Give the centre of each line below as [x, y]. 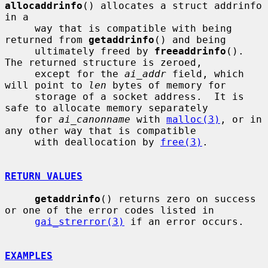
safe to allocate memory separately [106, 108]
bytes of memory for [166, 85]
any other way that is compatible [100, 130]
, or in [241, 119]
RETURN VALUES [44, 176]
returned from [47, 39]
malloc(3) [193, 119]
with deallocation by [98, 142]
